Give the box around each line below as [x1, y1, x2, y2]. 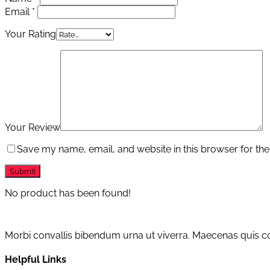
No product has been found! [5, 187, 131, 199]
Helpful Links [5, 254, 66, 266]
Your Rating [5, 28, 56, 40]
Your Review [5, 122, 60, 134]
